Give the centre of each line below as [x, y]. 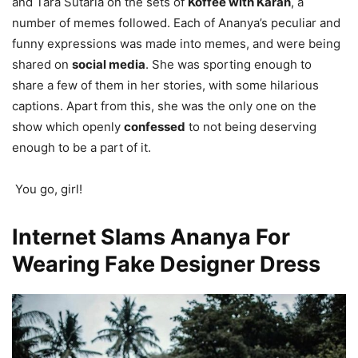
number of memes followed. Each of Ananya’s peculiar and [176, 23]
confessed [155, 127]
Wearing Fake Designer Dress [166, 265]
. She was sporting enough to [229, 65]
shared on [42, 65]
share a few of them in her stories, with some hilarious [165, 86]
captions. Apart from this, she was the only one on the [164, 106]
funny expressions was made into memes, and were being [176, 44]
